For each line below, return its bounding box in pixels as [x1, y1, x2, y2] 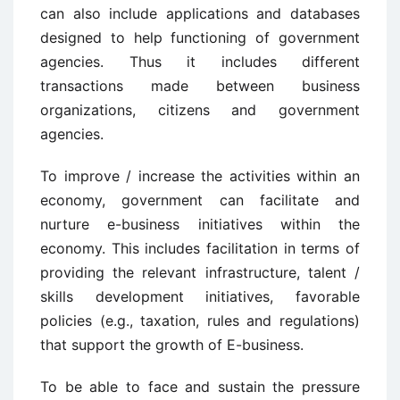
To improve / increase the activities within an [40, 167, 360, 185]
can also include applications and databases [40, 4, 360, 22]
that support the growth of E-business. [40, 336, 304, 354]
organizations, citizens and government [40, 101, 360, 119]
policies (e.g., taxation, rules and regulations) [40, 312, 360, 329]
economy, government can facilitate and [40, 191, 360, 209]
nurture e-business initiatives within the [40, 215, 360, 233]
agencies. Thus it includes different [40, 53, 360, 71]
